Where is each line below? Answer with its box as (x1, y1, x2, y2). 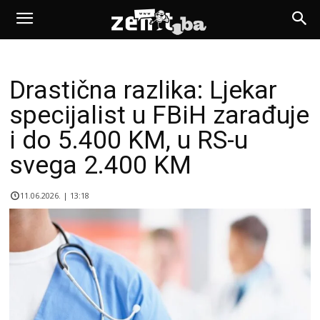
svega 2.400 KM (9, 151, 191, 180)
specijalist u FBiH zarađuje (9, 101, 309, 130)
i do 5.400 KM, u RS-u (9, 126, 248, 155)
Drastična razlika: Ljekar (9, 76, 277, 105)
